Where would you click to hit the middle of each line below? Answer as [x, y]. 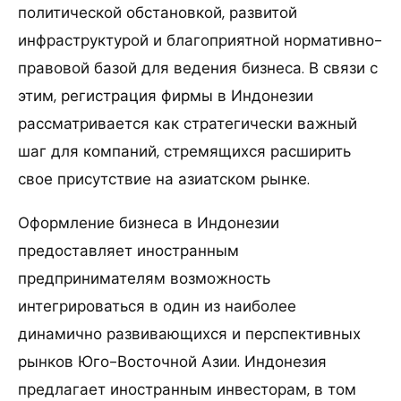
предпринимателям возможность [144, 278]
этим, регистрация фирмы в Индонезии [166, 95]
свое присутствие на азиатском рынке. [164, 179]
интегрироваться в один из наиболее [157, 306]
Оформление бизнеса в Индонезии [149, 222]
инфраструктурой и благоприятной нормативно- [200, 40]
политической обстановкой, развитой [158, 12]
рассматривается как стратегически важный [188, 123]
